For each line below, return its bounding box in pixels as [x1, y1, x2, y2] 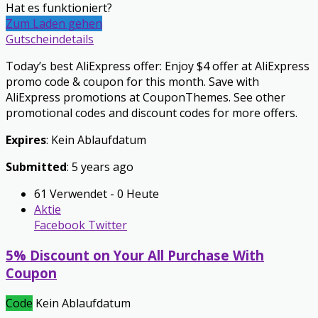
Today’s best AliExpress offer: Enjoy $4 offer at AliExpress [6, 58, 309, 75]
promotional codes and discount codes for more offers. [6, 105, 297, 121]
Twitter [85, 217, 127, 234]
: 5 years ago [67, 159, 133, 175]
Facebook [34, 217, 85, 234]
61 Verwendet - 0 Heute [34, 186, 159, 202]
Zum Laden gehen [6, 16, 102, 32]
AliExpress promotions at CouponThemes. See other [6, 89, 285, 106]
